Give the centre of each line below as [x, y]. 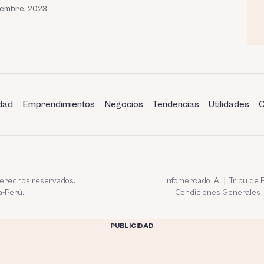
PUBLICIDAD [132, 226]
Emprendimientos [59, 104]
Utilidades [229, 104]
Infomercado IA [192, 181]
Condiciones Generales [218, 192]
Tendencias [176, 104]
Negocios [124, 104]
